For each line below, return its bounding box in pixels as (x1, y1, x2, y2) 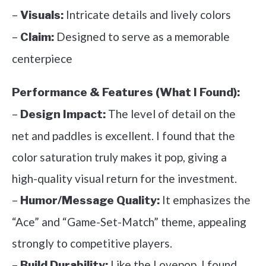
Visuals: (20, 8, 64, 22)
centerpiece (12, 51, 72, 65)
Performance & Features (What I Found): (12, 85, 240, 99)
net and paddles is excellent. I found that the (12, 128, 235, 142)
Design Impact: (20, 107, 106, 121)
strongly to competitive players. (12, 236, 172, 250)
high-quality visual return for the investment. (12, 171, 237, 185)
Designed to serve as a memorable (54, 29, 230, 43)
